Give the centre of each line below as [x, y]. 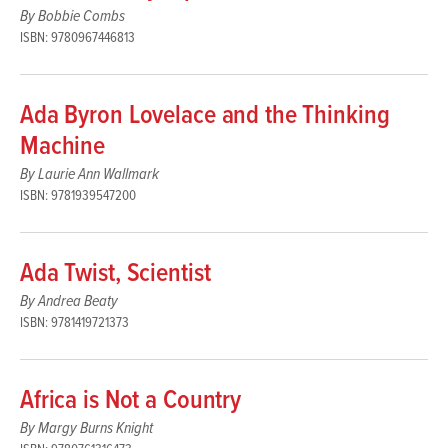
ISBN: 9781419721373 [74, 322]
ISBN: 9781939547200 [78, 195]
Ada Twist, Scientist [115, 273]
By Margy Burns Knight [86, 428]
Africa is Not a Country [131, 400]
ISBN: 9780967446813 [77, 37]
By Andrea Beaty [69, 301]
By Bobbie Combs [72, 16]
